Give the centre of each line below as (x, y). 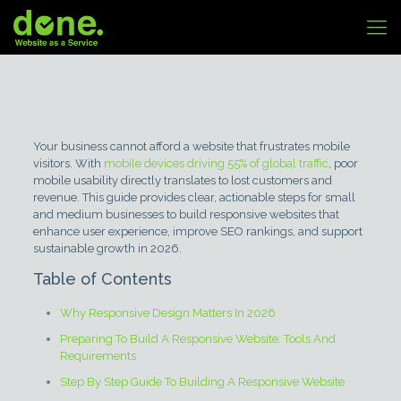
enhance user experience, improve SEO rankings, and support (197, 231)
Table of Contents (102, 279)
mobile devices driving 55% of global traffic (216, 163)
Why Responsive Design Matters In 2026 (167, 313)
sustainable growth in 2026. (107, 248)
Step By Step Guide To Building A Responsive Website (202, 382)
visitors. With (68, 163)
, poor (343, 163)
